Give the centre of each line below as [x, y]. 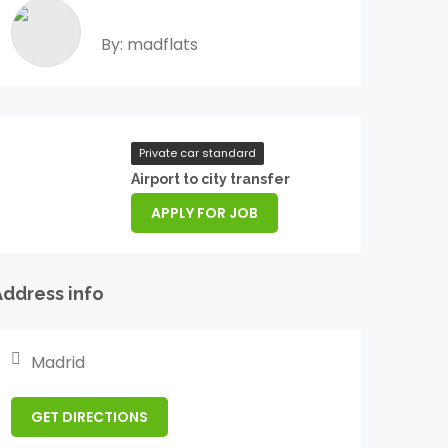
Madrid [58, 362]
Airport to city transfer [210, 179]
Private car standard [197, 153]
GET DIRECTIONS [89, 417]
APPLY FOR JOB [204, 213]
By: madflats [149, 44]
